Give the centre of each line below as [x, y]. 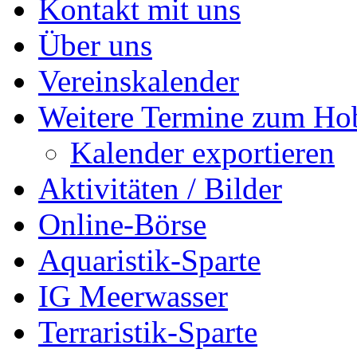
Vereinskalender [139, 80]
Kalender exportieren [202, 152]
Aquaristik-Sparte [149, 260]
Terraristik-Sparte [148, 331]
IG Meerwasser [133, 296]
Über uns [95, 45]
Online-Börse [122, 224]
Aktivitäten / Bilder [160, 188]
